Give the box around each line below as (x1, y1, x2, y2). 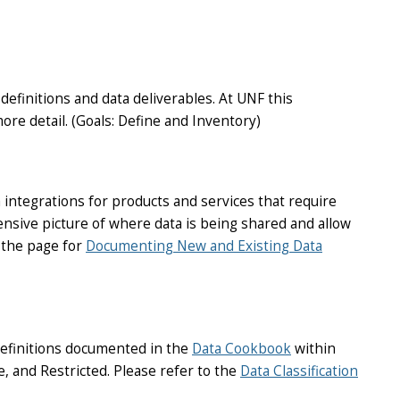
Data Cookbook (192, 339, 291, 359)
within (291, 339, 336, 359)
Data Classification (240, 362, 358, 381)
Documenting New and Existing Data (86, 237, 322, 256)
